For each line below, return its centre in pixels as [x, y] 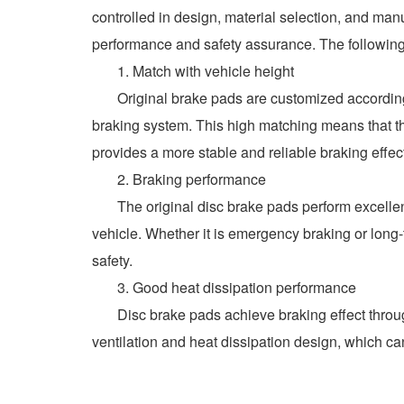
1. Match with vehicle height [193, 70]
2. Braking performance [179, 179]
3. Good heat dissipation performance [224, 287]
